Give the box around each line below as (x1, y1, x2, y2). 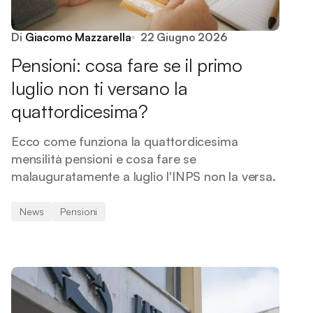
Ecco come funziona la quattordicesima (11, 133, 238, 149)
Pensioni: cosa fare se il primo (11, 54, 242, 76)
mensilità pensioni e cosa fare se (11, 151, 197, 166)
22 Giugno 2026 (140, 30, 228, 44)
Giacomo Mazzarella (24, 30, 131, 44)
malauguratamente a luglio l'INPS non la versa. (11, 168, 276, 184)
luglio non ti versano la (11, 77, 188, 99)
